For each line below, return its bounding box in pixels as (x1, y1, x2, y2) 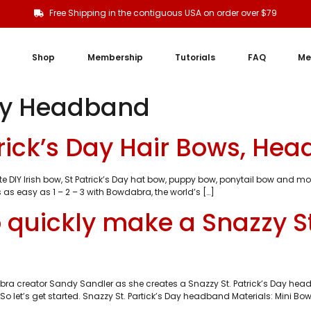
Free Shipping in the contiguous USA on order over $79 (49, 7, 278, 19)
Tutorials (175, 51, 216, 63)
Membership (87, 51, 143, 63)
